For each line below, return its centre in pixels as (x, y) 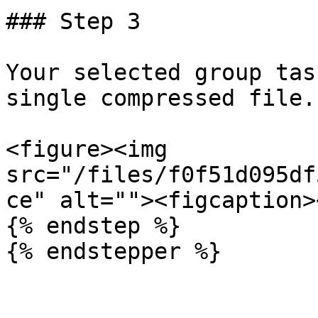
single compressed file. (161, 98)
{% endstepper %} (114, 251)
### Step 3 (73, 21)
